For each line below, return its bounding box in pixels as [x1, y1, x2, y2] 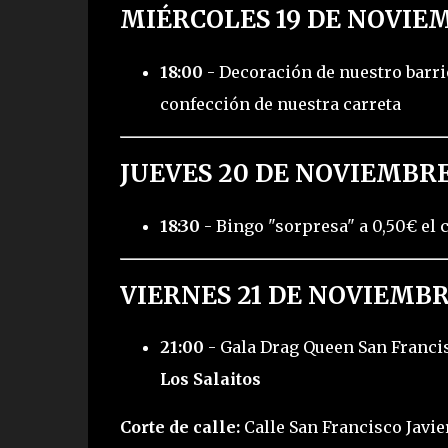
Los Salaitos [159, 369, 261, 390]
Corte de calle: [119, 417, 240, 438]
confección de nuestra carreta [159, 93, 401, 114]
